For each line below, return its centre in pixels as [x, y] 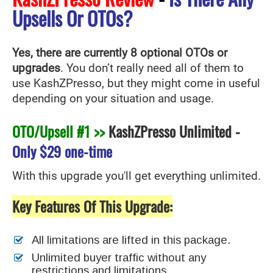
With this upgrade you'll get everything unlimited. [136, 176]
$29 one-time [76, 151]
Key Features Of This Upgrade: [92, 206]
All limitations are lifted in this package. [131, 239]
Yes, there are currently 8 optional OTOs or [120, 53]
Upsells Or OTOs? [73, 18]
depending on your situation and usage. [113, 98]
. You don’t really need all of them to [152, 68]
